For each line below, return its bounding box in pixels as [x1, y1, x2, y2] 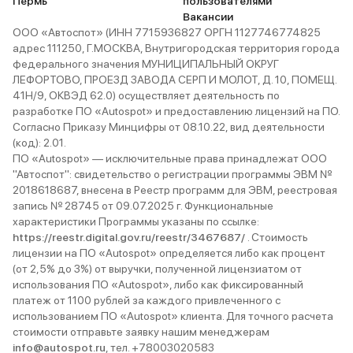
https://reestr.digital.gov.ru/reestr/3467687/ [13, 231, 247, 243]
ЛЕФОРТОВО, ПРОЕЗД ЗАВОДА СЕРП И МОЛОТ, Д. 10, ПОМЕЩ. [13, 73, 336, 86]
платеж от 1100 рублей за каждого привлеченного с [13, 294, 281, 307]
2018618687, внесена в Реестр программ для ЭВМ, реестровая [13, 184, 337, 196]
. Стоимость [247, 231, 308, 243]
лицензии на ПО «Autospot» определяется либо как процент [13, 247, 325, 259]
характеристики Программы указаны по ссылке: [13, 215, 259, 228]
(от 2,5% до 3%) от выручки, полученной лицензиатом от [13, 262, 302, 275]
